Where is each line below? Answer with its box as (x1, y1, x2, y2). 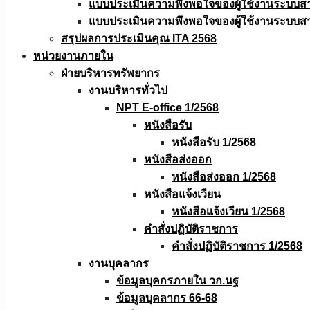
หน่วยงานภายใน (33, 50, 113, 62)
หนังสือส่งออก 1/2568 (172, 171, 276, 183)
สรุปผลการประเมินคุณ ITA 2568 (61, 33, 217, 44)
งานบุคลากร (89, 257, 149, 269)
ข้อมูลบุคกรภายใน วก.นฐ (116, 275, 239, 286)
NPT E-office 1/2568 (116, 102, 219, 113)
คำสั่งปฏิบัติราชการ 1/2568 (172, 240, 302, 252)
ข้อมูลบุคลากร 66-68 (116, 292, 217, 304)
